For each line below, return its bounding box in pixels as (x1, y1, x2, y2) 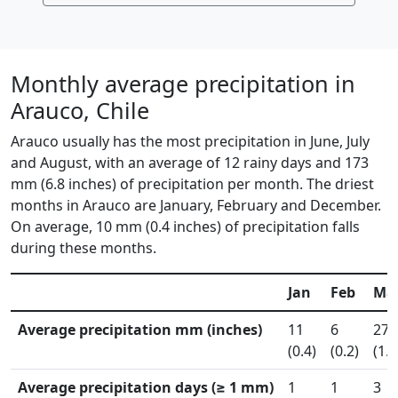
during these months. (11, 238, 156, 258)
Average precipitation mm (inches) (18, 320, 262, 339)
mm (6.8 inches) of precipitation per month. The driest (11, 174, 374, 194)
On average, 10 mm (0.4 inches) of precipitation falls (11, 217, 360, 236)
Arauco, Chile (11, 95, 149, 125)
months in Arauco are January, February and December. (11, 195, 381, 215)
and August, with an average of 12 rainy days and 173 (11, 153, 369, 172)
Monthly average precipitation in (11, 68, 355, 99)
